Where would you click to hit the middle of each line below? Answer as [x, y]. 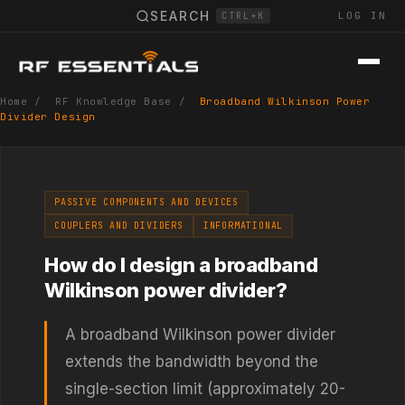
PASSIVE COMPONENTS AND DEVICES [146, 202]
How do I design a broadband [181, 265]
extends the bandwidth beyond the [192, 362]
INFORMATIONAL [243, 226]
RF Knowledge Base [113, 101]
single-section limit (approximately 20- [205, 389]
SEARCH [180, 16]
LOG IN [363, 15]
